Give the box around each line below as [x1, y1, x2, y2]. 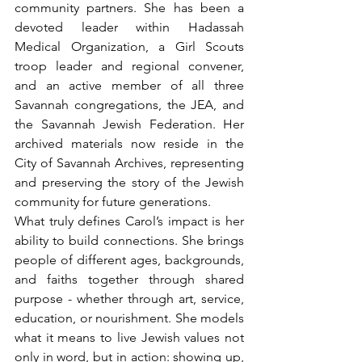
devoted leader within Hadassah [15, 19, 244, 36]
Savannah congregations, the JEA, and [15, 97, 244, 113]
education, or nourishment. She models [15, 310, 244, 326]
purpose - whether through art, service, [15, 291, 244, 307]
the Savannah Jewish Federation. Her [15, 116, 244, 133]
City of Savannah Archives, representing [15, 155, 244, 171]
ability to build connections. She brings [15, 233, 244, 249]
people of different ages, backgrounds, [15, 252, 244, 268]
